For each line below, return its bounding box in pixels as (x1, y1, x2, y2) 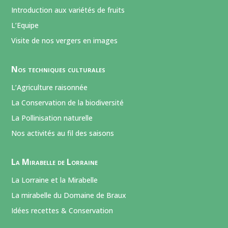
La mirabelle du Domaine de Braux (11, 190, 127, 200)
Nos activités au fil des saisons (11, 128, 115, 138)
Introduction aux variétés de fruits (11, 5, 125, 15)
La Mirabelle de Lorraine (11, 156, 98, 167)
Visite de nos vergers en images (11, 35, 118, 45)
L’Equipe (11, 20, 39, 30)
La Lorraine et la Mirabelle (11, 175, 98, 185)
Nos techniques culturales (11, 63, 106, 75)
